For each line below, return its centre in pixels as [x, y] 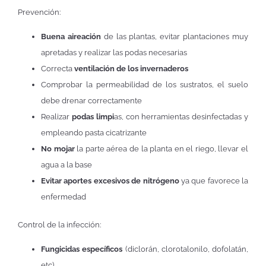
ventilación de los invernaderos [131, 69]
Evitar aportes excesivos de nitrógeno [110, 181]
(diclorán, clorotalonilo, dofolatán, [185, 249]
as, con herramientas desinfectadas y [181, 117]
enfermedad [64, 197]
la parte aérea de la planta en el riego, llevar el [161, 149]
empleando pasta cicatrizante [94, 133]
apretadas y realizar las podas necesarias [114, 53]
